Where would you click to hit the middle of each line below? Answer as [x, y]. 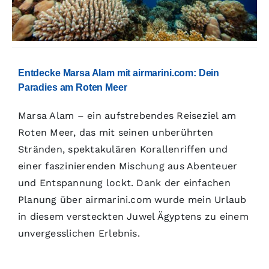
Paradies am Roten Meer [72, 87]
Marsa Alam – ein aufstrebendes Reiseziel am [127, 116]
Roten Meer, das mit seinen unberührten [116, 133]
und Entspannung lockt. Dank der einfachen [124, 183]
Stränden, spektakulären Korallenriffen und [123, 150]
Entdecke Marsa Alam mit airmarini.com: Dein [119, 73]
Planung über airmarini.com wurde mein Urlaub [132, 200]
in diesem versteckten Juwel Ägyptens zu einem [133, 217]
